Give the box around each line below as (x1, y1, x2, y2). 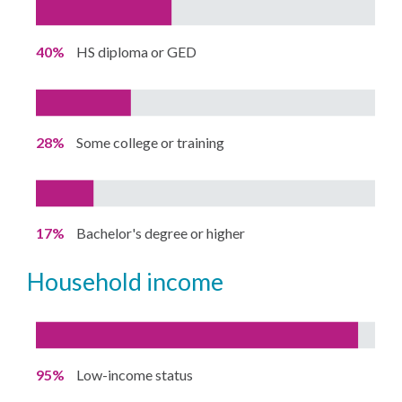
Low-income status (76, 365, 194, 383)
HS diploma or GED (76, 42, 197, 60)
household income (45, 266, 224, 296)
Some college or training (76, 133, 225, 151)
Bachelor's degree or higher (76, 223, 246, 241)
